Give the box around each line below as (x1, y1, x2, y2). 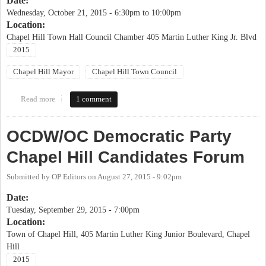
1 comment (76, 95, 112, 104)
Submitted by (7, 173, 52, 182)
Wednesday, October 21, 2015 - (7, 8, 115, 18)
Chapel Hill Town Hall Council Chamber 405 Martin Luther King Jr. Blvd (7, 33, 256, 42)
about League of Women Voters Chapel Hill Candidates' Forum (55, 95, 256, 104)
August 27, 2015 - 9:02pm (97, 173, 182, 182)
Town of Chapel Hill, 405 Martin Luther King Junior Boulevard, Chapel (7, 230, 250, 239)
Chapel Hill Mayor (13, 68, 74, 77)
